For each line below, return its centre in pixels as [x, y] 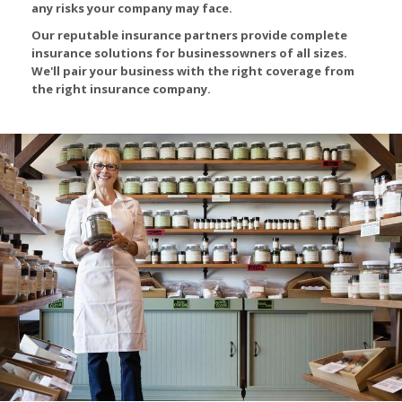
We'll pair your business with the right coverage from [193, 71]
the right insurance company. [121, 89]
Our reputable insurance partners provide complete [189, 35]
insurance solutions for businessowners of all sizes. [189, 53]
